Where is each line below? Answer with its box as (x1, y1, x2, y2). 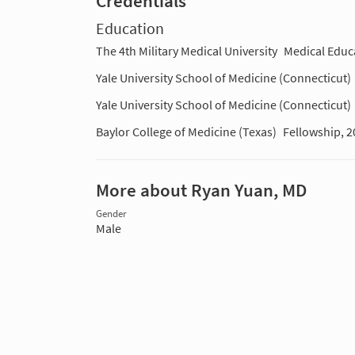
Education (96, 18, 164, 40)
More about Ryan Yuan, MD (96, 179, 307, 202)
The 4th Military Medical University (96, 43, 277, 59)
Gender (96, 208, 127, 220)
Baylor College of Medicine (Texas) (96, 124, 277, 140)
